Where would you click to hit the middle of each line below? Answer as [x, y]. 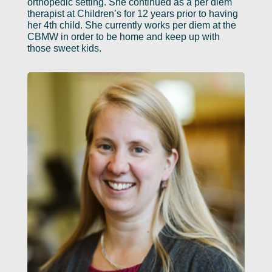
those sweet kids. [64, 49]
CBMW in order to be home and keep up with [123, 37]
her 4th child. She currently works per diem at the [131, 25]
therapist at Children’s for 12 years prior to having [132, 14]
